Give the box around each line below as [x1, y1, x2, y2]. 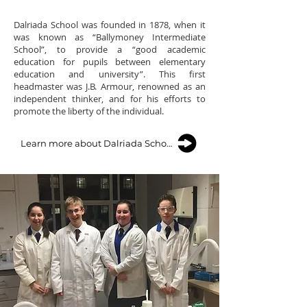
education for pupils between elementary [14, 56, 206, 68]
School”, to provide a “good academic [14, 43, 206, 56]
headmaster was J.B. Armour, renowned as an [14, 80, 206, 93]
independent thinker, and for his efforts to [14, 93, 206, 105]
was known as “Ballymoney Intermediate [14, 31, 206, 43]
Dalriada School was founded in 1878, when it [14, 19, 206, 31]
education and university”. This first [14, 68, 206, 80]
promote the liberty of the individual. [14, 105, 166, 117]
